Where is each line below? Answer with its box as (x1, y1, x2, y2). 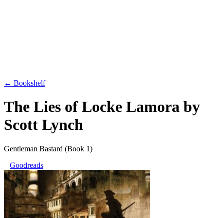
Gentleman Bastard (4, 144, 63, 153)
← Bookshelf (4, 79, 45, 87)
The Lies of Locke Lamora (4, 98, 180, 116)
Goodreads (10, 161, 43, 169)
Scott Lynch (4, 116, 83, 134)
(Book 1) (65, 144, 92, 153)
